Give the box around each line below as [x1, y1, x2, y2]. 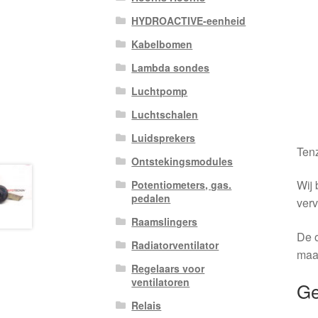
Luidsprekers [131, 131, 196, 146]
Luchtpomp [131, 84, 188, 99]
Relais [131, 298, 162, 313]
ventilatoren [131, 275, 190, 290]
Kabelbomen [131, 37, 193, 52]
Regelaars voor [131, 261, 205, 276]
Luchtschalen [131, 107, 199, 122]
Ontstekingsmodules [131, 154, 234, 169]
